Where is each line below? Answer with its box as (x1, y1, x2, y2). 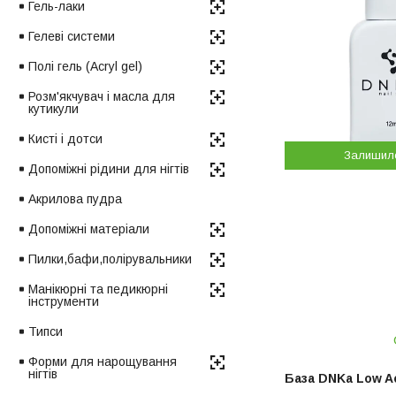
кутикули (28, 101, 79, 116)
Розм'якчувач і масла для (28, 88, 175, 103)
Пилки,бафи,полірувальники (28, 251, 192, 266)
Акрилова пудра (28, 191, 122, 206)
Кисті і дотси (28, 131, 103, 146)
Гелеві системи (28, 28, 115, 43)
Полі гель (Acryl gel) (28, 58, 142, 73)
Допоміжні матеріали (28, 221, 149, 236)
